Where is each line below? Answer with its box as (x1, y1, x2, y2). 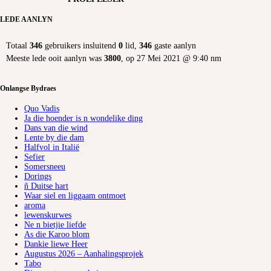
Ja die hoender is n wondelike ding (24, 114, 143, 123)
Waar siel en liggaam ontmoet (24, 191, 126, 201)
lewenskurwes (24, 211, 71, 220)
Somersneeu (24, 162, 65, 172)
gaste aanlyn (152, 41, 196, 51)
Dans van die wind (24, 123, 88, 133)
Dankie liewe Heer (24, 240, 88, 249)
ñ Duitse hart (24, 181, 68, 191)
